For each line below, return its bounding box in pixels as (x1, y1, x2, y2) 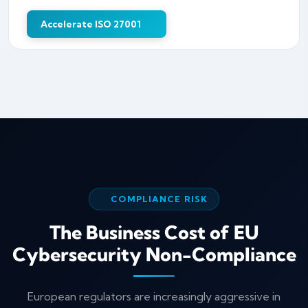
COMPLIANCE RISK (111, 194, 208, 204)
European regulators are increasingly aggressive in (27, 289, 280, 303)
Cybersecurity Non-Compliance (12, 243, 296, 266)
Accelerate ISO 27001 (41, 18, 141, 30)
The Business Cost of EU (49, 221, 259, 244)
